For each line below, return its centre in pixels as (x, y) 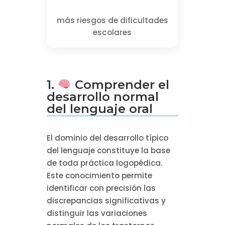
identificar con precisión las (101, 188)
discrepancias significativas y (106, 200)
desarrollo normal (102, 96)
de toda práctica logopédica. (104, 163)
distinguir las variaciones (97, 213)
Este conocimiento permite (99, 175)
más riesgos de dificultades (112, 21)
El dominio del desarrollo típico (107, 138)
